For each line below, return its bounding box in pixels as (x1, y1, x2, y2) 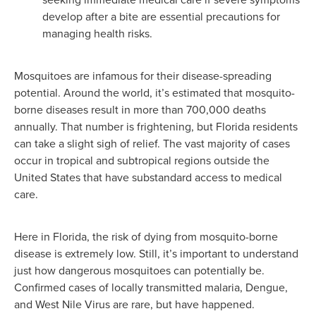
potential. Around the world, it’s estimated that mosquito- (14, 85, 295, 100)
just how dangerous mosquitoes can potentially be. (14, 262, 265, 278)
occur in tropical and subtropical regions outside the (14, 152, 269, 168)
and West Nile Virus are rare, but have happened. (14, 296, 255, 312)
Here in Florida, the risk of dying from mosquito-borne (14, 229, 278, 244)
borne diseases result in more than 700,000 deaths (14, 102, 266, 117)
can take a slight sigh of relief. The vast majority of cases (14, 135, 290, 151)
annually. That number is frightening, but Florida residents (14, 119, 298, 134)
